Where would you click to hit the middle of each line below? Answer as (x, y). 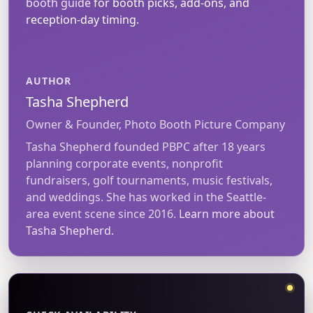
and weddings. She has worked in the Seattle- (146, 197)
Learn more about (227, 213)
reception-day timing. (82, 19)
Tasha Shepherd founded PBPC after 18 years (146, 146)
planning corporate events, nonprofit (124, 163)
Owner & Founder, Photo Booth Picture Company (155, 124)
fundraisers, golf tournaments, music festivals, (149, 180)
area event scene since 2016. (102, 213)
